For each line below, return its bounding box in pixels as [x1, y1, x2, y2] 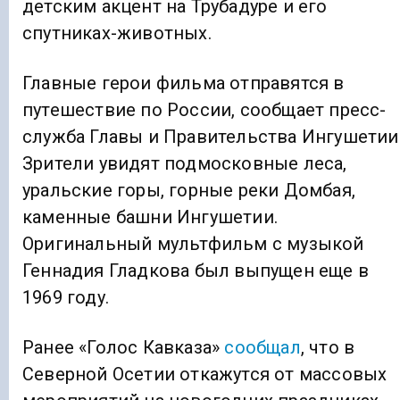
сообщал [224, 336, 301, 358]
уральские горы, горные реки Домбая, [22, 179, 355, 201]
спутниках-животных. [22, 21, 212, 44]
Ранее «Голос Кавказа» [22, 336, 225, 358]
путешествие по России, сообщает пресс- [22, 98, 387, 121]
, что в [300, 336, 355, 358]
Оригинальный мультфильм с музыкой [22, 232, 364, 254]
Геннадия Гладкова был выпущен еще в [22, 259, 370, 281]
